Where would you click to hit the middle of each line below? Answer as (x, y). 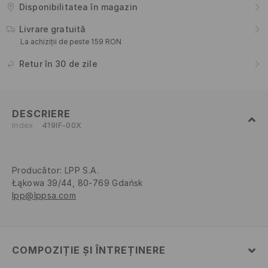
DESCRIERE (41, 114)
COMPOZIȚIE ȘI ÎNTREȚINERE (89, 250)
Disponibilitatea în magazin (78, 7)
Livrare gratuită (53, 29)
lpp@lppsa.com (44, 196)
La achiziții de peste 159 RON (71, 42)
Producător (36, 170)
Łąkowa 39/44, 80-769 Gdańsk (77, 183)
